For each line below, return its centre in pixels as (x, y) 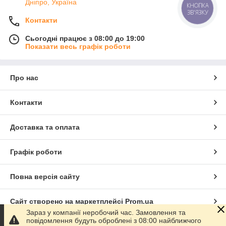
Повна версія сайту (45, 177)
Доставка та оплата (45, 127)
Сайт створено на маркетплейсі (68, 202)
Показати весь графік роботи (78, 47)
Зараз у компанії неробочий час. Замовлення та (106, 212)
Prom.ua (139, 202)
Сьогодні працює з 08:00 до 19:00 (85, 39)
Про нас (24, 78)
